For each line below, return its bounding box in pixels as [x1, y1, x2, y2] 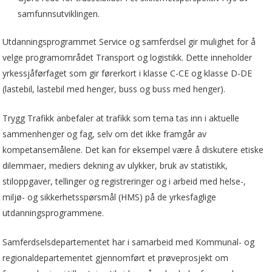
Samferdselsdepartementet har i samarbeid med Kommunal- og [2, 236, 255, 248]
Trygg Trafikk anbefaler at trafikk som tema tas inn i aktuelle [2, 112, 240, 124]
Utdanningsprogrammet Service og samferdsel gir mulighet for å [2, 35, 256, 47]
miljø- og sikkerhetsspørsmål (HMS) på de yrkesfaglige [2, 191, 217, 203]
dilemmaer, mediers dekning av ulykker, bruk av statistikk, [2, 159, 228, 171]
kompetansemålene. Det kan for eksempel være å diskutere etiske [2, 143, 264, 155]
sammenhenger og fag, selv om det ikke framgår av [2, 127, 207, 140]
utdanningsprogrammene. [2, 206, 104, 219]
